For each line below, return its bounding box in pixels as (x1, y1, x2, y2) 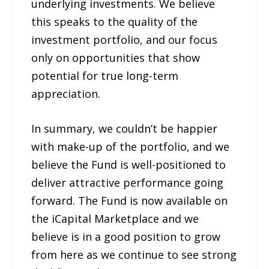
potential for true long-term (31, 68, 179, 83)
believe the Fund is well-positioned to (31, 157, 226, 172)
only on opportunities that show (31, 50, 201, 65)
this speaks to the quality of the (31, 14, 198, 29)
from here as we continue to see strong (31, 247, 237, 262)
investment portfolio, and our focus (31, 32, 218, 47)
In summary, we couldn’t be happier (31, 121, 218, 136)
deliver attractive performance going (31, 175, 224, 190)
